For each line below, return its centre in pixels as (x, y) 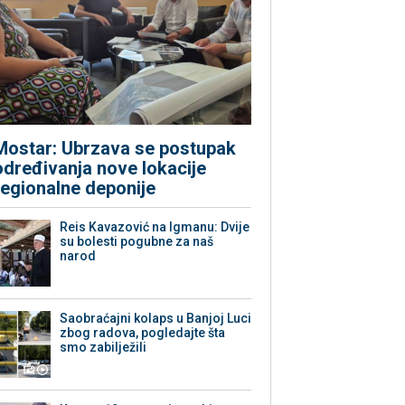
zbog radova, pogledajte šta (143, 333)
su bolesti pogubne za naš (137, 242)
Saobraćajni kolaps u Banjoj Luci (156, 319)
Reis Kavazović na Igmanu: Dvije (155, 227)
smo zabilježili (104, 348)
